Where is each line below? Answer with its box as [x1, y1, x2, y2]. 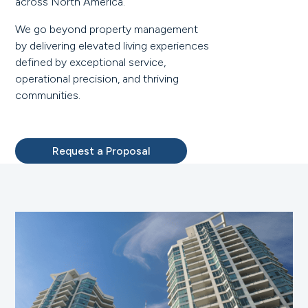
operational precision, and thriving [15, 72, 179, 86]
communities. [15, 89, 81, 102]
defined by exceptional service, [15, 56, 166, 69]
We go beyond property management [15, 23, 199, 36]
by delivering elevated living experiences [15, 39, 210, 53]
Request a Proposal [52, 144, 151, 158]
